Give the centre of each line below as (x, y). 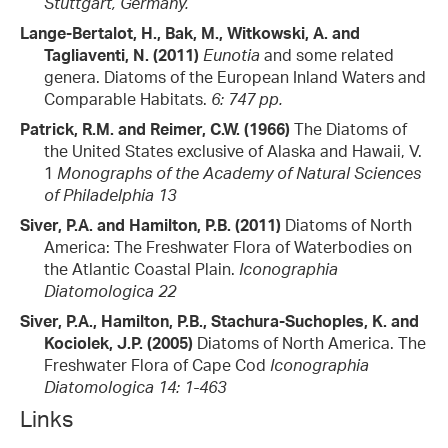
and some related (327, 55)
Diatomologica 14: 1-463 (135, 387)
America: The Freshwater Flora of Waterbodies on (228, 247)
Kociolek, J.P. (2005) (118, 343)
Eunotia (231, 55)
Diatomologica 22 (110, 291)
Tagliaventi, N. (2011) (121, 55)
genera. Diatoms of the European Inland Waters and (235, 77)
